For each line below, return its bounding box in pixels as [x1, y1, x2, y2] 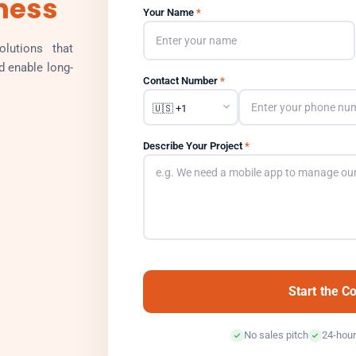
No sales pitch [243, 329, 308, 341]
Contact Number [143, 75, 220, 87]
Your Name [143, 6, 196, 18]
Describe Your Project [143, 140, 245, 152]
